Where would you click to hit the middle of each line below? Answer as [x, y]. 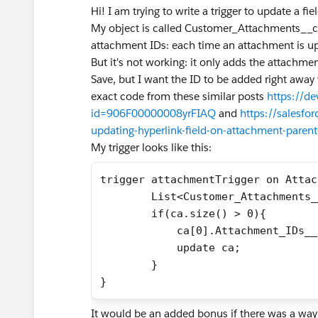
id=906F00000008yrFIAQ [153, 113]
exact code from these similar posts [179, 96]
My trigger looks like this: [151, 147]
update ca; [170, 248]
